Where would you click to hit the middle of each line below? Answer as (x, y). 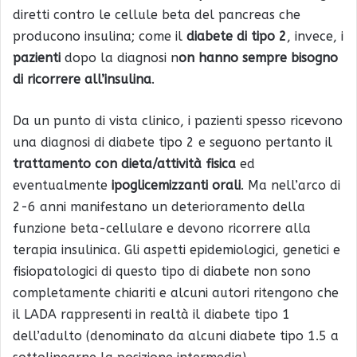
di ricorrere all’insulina (82, 79)
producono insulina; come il (100, 36)
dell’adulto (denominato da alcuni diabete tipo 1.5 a (176, 335)
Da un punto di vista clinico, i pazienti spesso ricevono (178, 120)
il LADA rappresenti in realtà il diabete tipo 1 (151, 314)
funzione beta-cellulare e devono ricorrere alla (162, 228)
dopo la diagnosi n (120, 57)
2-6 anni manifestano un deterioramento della (159, 206)
